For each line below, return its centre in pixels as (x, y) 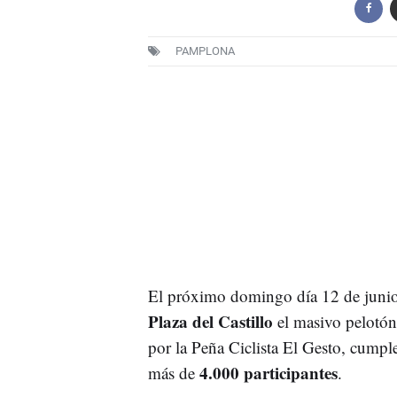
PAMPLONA (205, 51)
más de (173, 372)
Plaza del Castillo (210, 321)
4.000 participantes (268, 372)
